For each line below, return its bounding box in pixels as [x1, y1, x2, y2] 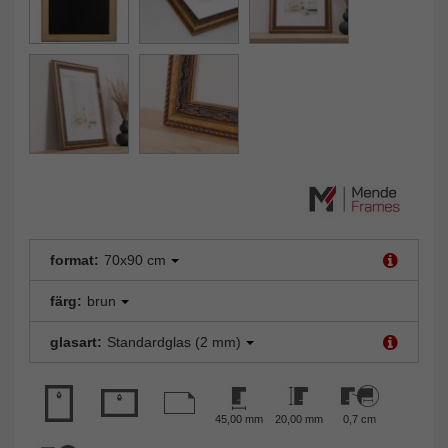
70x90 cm [104, 251, 166, 268]
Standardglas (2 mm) [107, 333, 241, 350]
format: [50, 251, 99, 268]
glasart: [50, 333, 102, 350]
